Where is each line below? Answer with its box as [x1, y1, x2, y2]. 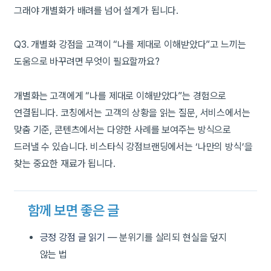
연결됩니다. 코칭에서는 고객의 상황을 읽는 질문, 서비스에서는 [14, 107, 250, 119]
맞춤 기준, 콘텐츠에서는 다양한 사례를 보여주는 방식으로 [14, 124, 232, 136]
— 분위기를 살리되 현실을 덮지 [105, 232, 227, 244]
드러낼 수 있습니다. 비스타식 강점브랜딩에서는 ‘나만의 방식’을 [14, 141, 253, 153]
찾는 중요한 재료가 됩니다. [14, 158, 116, 170]
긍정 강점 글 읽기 [39, 232, 105, 244]
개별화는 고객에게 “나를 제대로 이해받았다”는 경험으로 [14, 90, 227, 102]
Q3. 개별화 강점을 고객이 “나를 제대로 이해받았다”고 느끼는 [14, 39, 246, 51]
